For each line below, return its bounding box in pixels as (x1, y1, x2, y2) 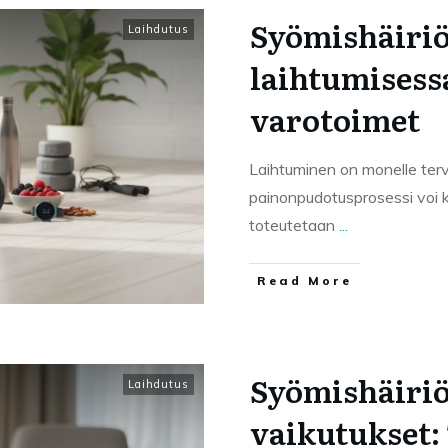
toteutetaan (249, 215, 339, 235)
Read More (257, 273, 352, 288)
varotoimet (250, 97, 420, 141)
